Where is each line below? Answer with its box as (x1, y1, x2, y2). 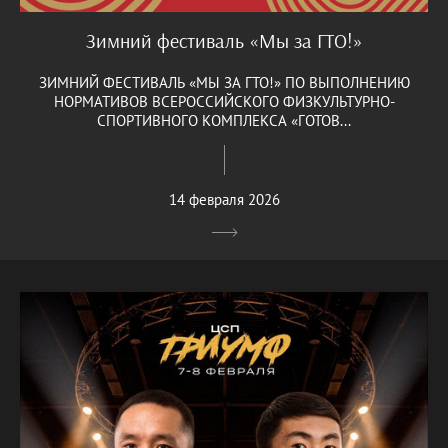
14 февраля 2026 (168, 190, 280, 210)
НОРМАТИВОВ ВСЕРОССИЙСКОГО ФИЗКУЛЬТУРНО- (53, 92, 395, 112)
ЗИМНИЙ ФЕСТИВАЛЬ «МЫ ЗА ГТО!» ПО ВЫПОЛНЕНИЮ (38, 73, 410, 93)
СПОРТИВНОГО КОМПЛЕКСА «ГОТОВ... (97, 111, 351, 131)
